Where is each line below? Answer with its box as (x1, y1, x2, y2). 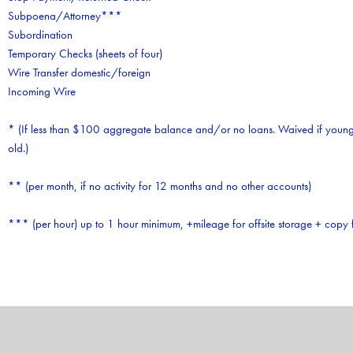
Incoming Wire (8, 84, 79, 99)
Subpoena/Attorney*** (8, 8, 122, 24)
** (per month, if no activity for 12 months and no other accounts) (8, 178, 311, 194)
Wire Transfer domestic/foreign (8, 65, 150, 80)
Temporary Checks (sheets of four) (8, 46, 162, 61)
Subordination (8, 27, 72, 43)
